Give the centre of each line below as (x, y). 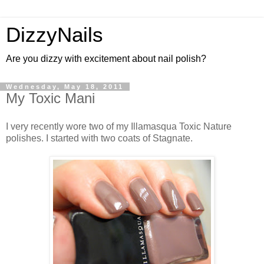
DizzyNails (55, 35)
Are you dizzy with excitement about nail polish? (106, 59)
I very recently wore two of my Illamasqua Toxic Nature (119, 126)
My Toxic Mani (50, 98)
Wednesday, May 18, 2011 (65, 87)
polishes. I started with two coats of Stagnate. (99, 138)
